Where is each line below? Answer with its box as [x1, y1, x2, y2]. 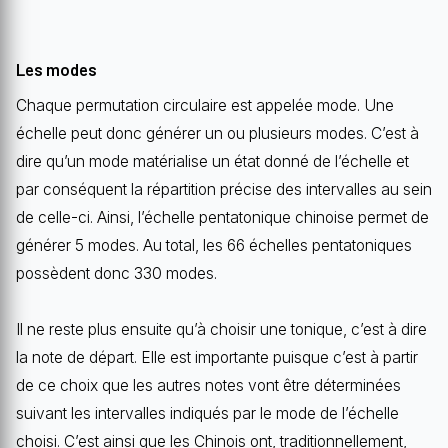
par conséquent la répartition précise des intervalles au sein [16, 180, 432, 200]
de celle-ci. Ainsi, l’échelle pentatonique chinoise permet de [16, 208, 429, 228]
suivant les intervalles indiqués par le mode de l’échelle [16, 404, 399, 424]
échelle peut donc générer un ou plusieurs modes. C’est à [16, 124, 419, 144]
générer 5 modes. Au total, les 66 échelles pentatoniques [16, 236, 412, 256]
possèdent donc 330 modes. [16, 264, 217, 284]
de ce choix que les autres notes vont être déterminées [16, 376, 401, 396]
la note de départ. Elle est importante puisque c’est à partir [16, 348, 418, 368]
